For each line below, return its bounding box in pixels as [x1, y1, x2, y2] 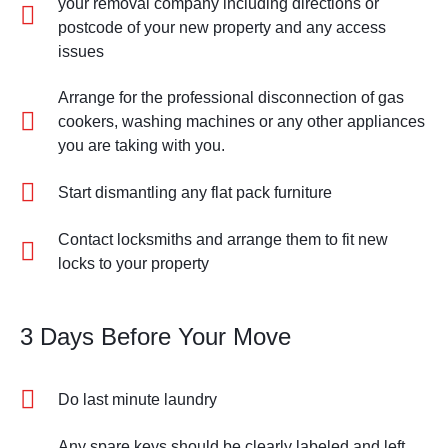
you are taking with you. [57, 136, 225, 154]
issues [57, 42, 104, 60]
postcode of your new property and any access [57, 18, 386, 36]
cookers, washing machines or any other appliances [57, 112, 425, 130]
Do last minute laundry [57, 390, 217, 408]
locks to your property [57, 254, 209, 272]
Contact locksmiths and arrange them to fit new [57, 230, 388, 248]
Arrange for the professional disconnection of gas [57, 88, 404, 106]
